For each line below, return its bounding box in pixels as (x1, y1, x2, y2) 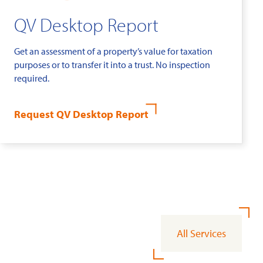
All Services (177, 227, 226, 241)
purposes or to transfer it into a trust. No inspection (14, 59, 210, 71)
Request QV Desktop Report (14, 107, 149, 122)
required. (14, 72, 49, 85)
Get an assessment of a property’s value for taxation (14, 45, 213, 58)
